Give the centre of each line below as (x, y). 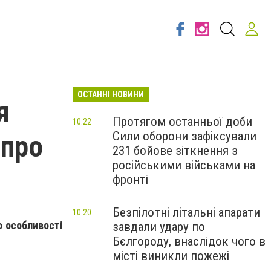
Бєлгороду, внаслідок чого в (189, 241)
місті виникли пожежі (171, 256)
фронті (130, 180)
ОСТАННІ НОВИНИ (111, 94)
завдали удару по (159, 227)
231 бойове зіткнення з (175, 151)
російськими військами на (184, 165)
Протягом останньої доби (182, 122)
